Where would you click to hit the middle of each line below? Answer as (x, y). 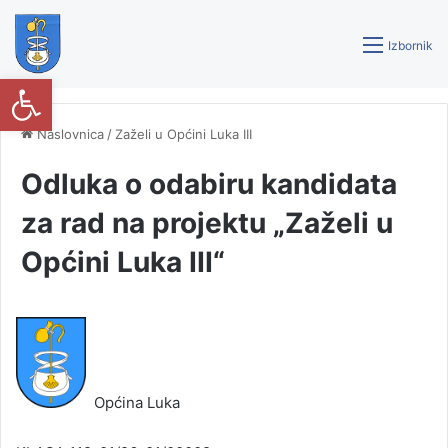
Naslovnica (68, 134)
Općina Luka (133, 403)
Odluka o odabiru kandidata (209, 184)
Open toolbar (63, 87)
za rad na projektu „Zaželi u (207, 223)
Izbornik (410, 45)
